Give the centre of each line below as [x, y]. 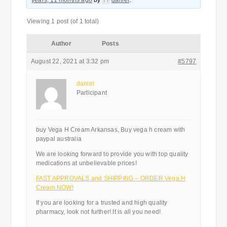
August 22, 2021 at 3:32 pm [70, 61]
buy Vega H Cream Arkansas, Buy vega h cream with [110, 130]
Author [61, 44]
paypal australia [59, 139]
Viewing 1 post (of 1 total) [63, 21]
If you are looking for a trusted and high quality [102, 203]
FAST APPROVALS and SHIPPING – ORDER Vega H [111, 178]
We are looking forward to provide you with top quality [112, 154]
